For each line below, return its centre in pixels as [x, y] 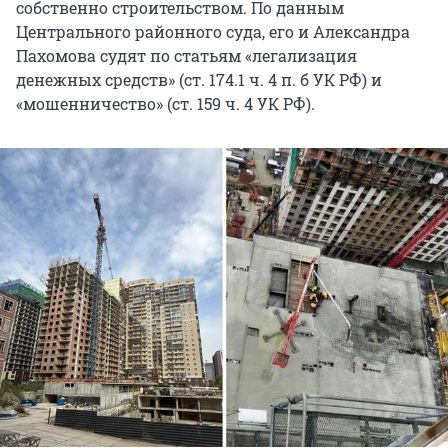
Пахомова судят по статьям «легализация [186, 56]
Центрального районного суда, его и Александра [213, 32]
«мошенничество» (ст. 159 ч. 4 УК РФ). [165, 104]
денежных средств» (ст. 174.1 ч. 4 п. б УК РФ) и [199, 80]
